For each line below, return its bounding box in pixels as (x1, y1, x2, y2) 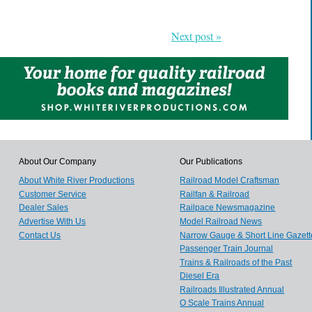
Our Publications (180, 157, 243, 167)
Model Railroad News (180, 216, 263, 226)
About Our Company (19, 157, 97, 167)
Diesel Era (180, 271, 220, 281)
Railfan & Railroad (180, 189, 250, 199)
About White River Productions (19, 175, 135, 186)
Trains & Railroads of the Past (180, 257, 292, 267)
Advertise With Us (19, 216, 86, 226)
